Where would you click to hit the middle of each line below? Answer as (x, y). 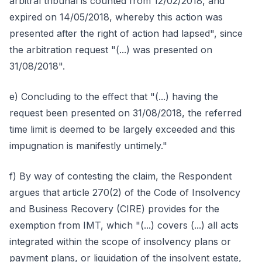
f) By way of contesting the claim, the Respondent (120, 176)
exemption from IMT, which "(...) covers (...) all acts (124, 225)
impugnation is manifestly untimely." (88, 146)
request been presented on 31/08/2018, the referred (125, 113)
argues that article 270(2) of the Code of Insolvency (125, 192)
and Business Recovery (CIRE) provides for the (114, 209)
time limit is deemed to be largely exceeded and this (122, 129)
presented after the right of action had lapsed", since (126, 33)
